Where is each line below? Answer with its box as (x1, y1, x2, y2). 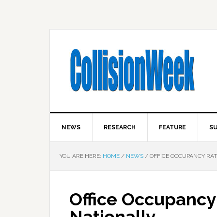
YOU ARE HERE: (60, 153, 103, 159)
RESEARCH (104, 124, 136, 131)
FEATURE (159, 124, 186, 131)
